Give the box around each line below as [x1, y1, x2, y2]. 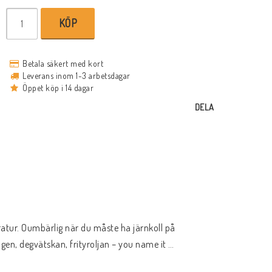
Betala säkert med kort [22, 58, 104, 69]
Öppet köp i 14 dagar [22, 83, 94, 93]
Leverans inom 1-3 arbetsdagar [22, 70, 131, 81]
